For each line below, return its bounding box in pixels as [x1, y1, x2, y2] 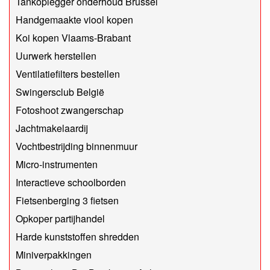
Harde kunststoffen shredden [16, 230, 139, 244]
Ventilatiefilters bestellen [16, 67, 120, 81]
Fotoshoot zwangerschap [16, 103, 124, 118]
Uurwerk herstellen [16, 49, 96, 63]
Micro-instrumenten [16, 157, 98, 172]
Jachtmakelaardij [16, 121, 88, 136]
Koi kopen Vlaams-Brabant [16, 31, 131, 45]
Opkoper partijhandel [16, 212, 105, 226]
